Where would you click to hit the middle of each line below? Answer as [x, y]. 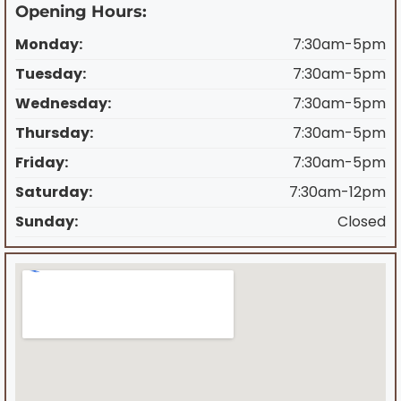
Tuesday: [51, 73]
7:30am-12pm [337, 192]
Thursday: [54, 132]
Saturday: [54, 192]
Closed [362, 221]
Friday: [42, 162]
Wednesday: [63, 103]
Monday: [49, 44]
